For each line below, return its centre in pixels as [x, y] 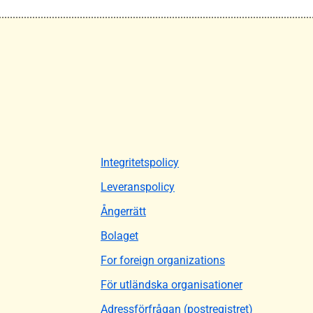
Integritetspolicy [140, 162]
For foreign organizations [163, 260]
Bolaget [119, 235]
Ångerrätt [123, 211]
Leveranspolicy [138, 187]
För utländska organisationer [172, 284]
